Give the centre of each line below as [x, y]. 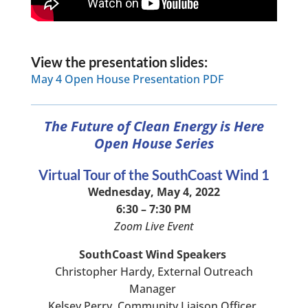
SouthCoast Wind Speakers [152, 254]
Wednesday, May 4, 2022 [154, 191]
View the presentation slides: [119, 62]
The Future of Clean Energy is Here [154, 126]
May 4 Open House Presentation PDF [127, 79]
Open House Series [154, 143]
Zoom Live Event [154, 226]
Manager [154, 288]
